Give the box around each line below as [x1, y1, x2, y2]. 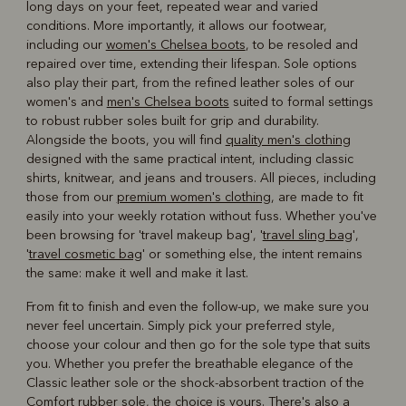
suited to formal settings [228, 94, 373, 111]
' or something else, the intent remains [141, 246, 362, 263]
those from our [25, 189, 117, 206]
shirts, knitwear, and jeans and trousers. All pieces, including [25, 170, 376, 187]
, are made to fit [270, 189, 363, 206]
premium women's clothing [116, 189, 271, 206]
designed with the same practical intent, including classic [25, 151, 353, 168]
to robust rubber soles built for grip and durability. [25, 113, 319, 130]
